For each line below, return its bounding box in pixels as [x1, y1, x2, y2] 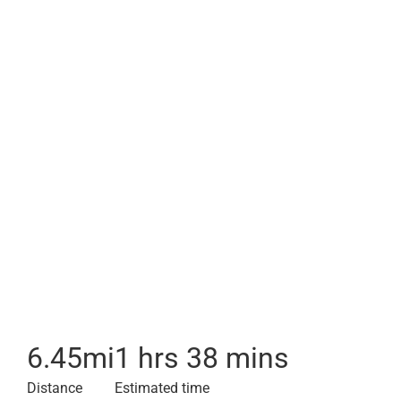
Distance [27, 380, 82, 397]
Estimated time [115, 380, 209, 397]
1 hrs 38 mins [115, 341, 289, 375]
